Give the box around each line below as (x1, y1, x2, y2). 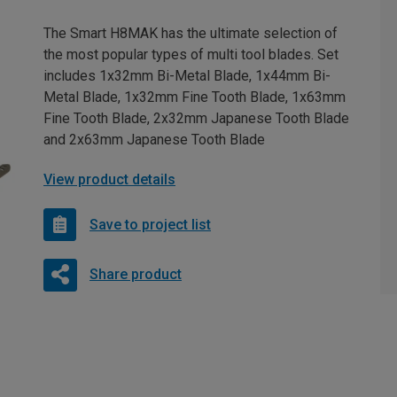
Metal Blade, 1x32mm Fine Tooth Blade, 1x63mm (43, 89, 346, 105)
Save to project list (90, 215, 211, 233)
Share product (89, 265, 182, 283)
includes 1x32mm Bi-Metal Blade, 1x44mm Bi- (43, 67, 331, 84)
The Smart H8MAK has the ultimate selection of (43, 25, 338, 42)
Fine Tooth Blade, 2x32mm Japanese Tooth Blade (43, 110, 349, 127)
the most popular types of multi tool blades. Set (43, 46, 339, 63)
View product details (43, 171, 175, 188)
